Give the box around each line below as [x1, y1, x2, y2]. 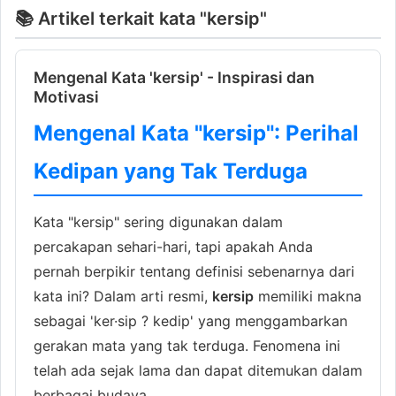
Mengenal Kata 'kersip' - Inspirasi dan [34, 67, 315, 87]
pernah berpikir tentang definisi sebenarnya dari [34, 262, 354, 280]
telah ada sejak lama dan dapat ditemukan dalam [34, 361, 362, 379]
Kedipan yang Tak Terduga [34, 157, 308, 184]
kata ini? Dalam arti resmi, [34, 286, 212, 305]
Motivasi [34, 87, 99, 106]
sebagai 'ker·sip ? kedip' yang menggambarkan [34, 311, 347, 330]
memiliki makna [254, 286, 362, 305]
